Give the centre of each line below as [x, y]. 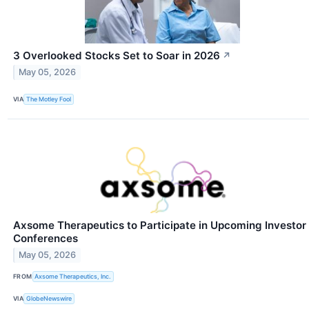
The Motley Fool [49, 99]
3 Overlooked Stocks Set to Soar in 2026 [117, 55]
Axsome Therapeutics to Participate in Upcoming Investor [160, 225]
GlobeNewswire [49, 299]
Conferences [46, 238]
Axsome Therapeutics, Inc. [73, 277]
